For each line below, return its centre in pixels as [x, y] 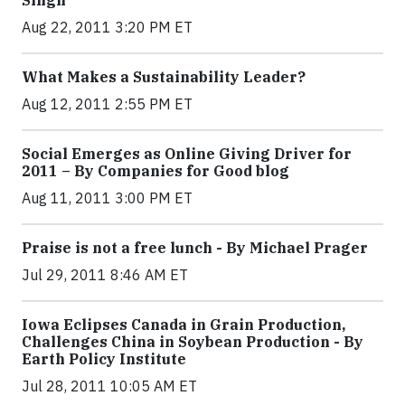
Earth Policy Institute [104, 359]
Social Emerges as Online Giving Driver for [187, 154]
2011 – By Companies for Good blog [155, 171]
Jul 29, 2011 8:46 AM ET [105, 275]
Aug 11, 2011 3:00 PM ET [107, 198]
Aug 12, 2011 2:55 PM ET [107, 104]
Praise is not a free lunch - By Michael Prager [195, 248]
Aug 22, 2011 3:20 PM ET [107, 27]
